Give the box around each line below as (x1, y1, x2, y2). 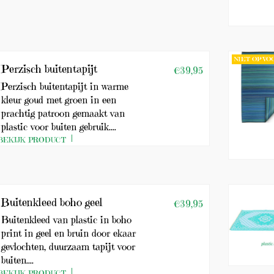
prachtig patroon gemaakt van (1, 107, 125, 119)
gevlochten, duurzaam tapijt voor (1, 240, 136, 253)
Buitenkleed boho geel (1, 195, 103, 209)
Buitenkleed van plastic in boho (1, 213, 132, 226)
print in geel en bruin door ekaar (1, 227, 136, 239)
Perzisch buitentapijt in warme (1, 80, 129, 92)
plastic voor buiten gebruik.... (1, 120, 117, 133)
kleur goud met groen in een (1, 94, 117, 106)
